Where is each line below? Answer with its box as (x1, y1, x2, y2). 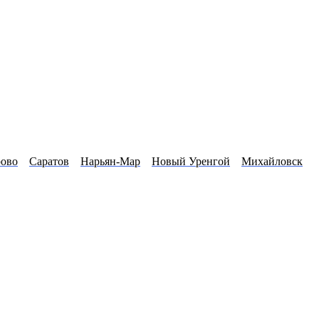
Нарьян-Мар (80, 155, 140, 168)
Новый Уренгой (152, 155, 230, 168)
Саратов (29, 155, 69, 168)
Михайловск (241, 155, 303, 168)
